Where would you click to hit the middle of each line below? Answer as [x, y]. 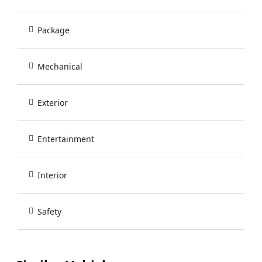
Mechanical [60, 67]
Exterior [53, 103]
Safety [49, 212]
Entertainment [66, 139]
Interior [52, 175]
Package [54, 30]
